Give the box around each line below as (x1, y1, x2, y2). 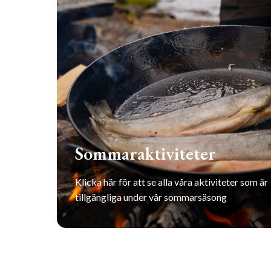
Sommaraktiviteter (75, 142, 217, 166)
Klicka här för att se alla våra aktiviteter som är (75, 176, 269, 188)
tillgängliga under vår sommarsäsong (75, 191, 227, 203)
